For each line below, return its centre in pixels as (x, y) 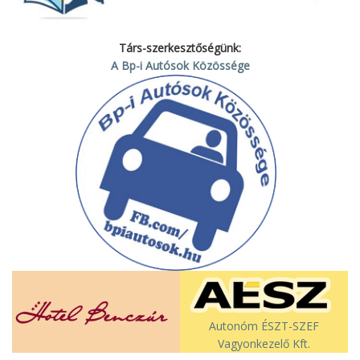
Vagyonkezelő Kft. (264, 344)
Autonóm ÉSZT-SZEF (264, 326)
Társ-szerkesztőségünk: (180, 47)
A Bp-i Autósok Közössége (180, 65)
